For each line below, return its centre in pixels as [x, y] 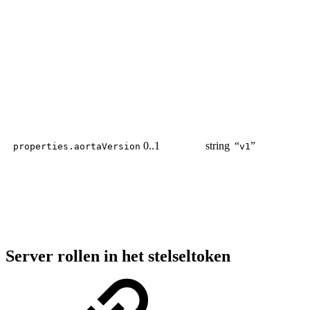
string [218, 145]
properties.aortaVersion [77, 146]
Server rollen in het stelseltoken [118, 256]
